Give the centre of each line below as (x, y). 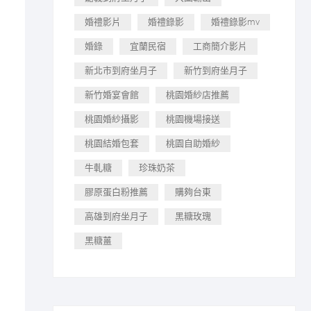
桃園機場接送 (193, 119)
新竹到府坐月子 (216, 70)
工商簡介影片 (220, 46)
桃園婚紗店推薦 (197, 95)
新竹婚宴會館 (112, 95)
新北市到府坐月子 (121, 70)
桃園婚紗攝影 (112, 119)
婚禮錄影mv (235, 22)
